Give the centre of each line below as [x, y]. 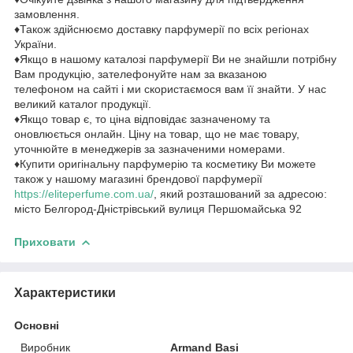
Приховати [45, 242]
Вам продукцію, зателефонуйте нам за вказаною [141, 74]
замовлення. [47, 14]
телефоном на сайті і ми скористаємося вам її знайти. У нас [170, 89]
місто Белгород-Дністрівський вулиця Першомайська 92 [158, 208]
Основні [37, 325]
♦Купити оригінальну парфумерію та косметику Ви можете [165, 163]
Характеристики [65, 292]
